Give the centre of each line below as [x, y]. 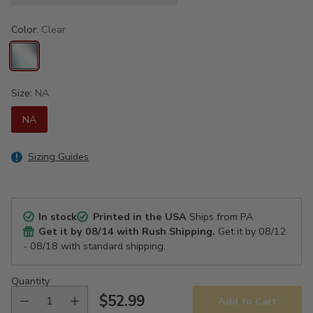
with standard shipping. [112, 246]
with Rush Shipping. [165, 231]
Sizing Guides [58, 156]
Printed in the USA [139, 216]
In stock [58, 216]
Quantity [30, 281]
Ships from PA [219, 216]
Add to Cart [247, 301]
